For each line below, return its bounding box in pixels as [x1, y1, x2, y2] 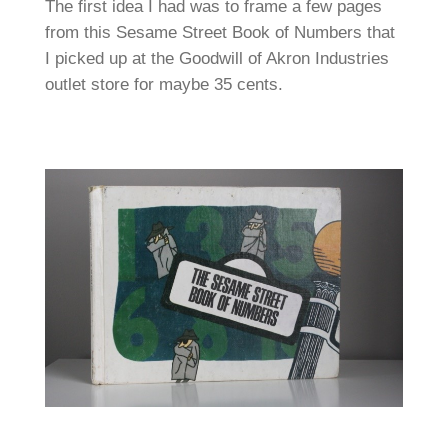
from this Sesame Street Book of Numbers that [44, 23, 395, 43]
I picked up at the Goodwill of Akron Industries [44, 49, 389, 69]
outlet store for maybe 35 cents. [44, 75, 283, 95]
